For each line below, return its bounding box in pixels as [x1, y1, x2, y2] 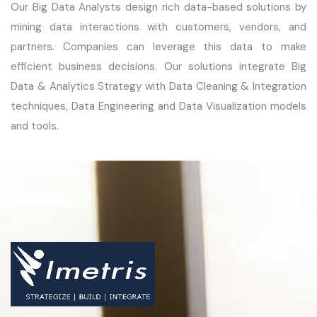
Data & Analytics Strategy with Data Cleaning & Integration [11, 79, 306, 93]
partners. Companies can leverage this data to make [11, 40, 306, 54]
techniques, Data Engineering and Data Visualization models [11, 99, 306, 113]
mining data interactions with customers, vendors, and [11, 20, 306, 34]
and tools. [11, 119, 59, 133]
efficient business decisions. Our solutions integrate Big [11, 59, 306, 74]
